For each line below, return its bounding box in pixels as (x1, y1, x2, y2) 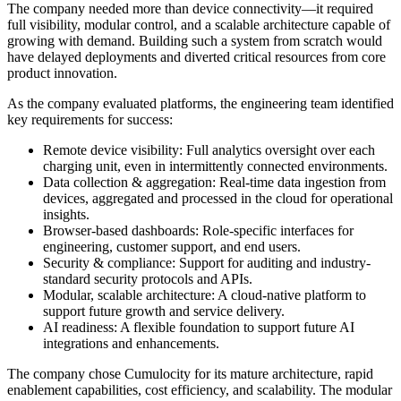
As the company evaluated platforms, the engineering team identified (7, 96, 394, 112)
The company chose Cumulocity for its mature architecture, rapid (7, 366, 373, 382)
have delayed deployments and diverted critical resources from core (7, 49, 386, 65)
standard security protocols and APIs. (43, 271, 252, 287)
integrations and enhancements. (43, 336, 219, 352)
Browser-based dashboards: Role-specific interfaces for (43, 223, 354, 239)
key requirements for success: (7, 112, 173, 128)
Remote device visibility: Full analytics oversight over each (43, 142, 375, 158)
